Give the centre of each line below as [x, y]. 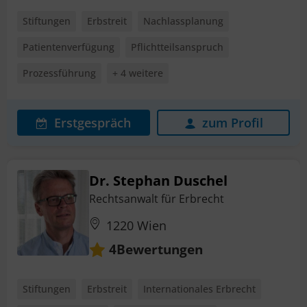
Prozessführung [59, 73]
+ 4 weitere [138, 73]
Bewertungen [160, 249]
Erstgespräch [93, 122]
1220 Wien [136, 225]
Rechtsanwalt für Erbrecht [157, 198]
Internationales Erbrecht [199, 289]
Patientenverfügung [69, 47]
